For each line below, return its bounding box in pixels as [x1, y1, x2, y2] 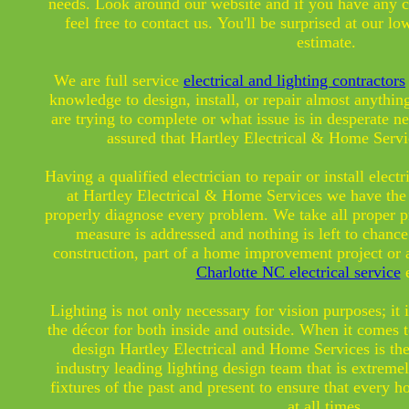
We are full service [54, 70, 184, 89]
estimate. [297, 32, 356, 51]
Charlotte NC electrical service [195, 262, 401, 281]
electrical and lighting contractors [184, 70, 405, 89]
